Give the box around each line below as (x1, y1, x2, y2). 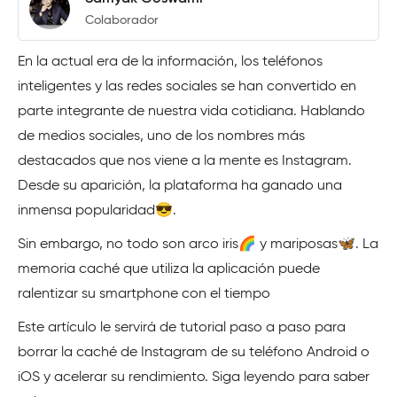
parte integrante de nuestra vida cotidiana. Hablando (18, 105, 365, 119)
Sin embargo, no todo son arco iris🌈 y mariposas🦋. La (18, 237, 378, 252)
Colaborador (85, 13, 159, 27)
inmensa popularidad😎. (18, 204, 176, 218)
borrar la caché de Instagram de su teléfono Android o (18, 346, 370, 360)
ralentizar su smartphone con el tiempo (18, 287, 270, 301)
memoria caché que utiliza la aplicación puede (18, 262, 320, 276)
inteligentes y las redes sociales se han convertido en (18, 80, 356, 94)
